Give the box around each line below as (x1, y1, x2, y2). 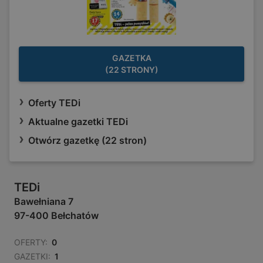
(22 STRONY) (104, 65, 159, 75)
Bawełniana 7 (14, 195, 73, 208)
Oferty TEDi (28, 97, 80, 109)
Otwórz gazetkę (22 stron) (28, 134, 147, 147)
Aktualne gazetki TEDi (28, 116, 128, 128)
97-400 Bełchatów (14, 210, 99, 222)
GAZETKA (112, 53, 151, 63)
